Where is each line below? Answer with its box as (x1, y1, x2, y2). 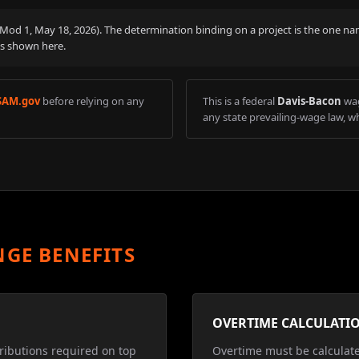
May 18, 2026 (34, 22, 96, 37)
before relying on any (42, 94, 144, 108)
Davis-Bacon (277, 94, 341, 108)
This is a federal (203, 94, 275, 108)
